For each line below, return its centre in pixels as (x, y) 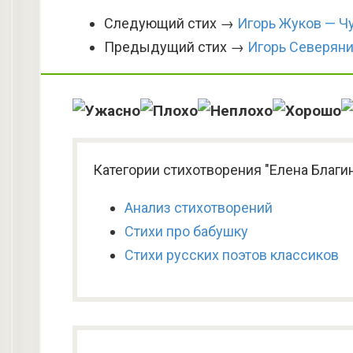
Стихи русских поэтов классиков (232, 255)
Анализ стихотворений (199, 208)
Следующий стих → (171, 23)
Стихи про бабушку (186, 231)
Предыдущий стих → (176, 47)
